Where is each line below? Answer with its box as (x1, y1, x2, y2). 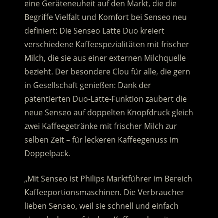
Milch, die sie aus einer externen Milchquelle (24, 53, 186, 64)
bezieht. (24, 66, 55, 77)
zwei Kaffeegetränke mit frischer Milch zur (24, 121, 177, 132)
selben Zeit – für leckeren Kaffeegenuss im (24, 134, 179, 145)
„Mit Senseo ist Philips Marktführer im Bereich (24, 173, 192, 184)
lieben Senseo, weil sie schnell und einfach (24, 200, 179, 212)
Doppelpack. (24, 148, 70, 159)
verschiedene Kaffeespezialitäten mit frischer (24, 39, 189, 50)
